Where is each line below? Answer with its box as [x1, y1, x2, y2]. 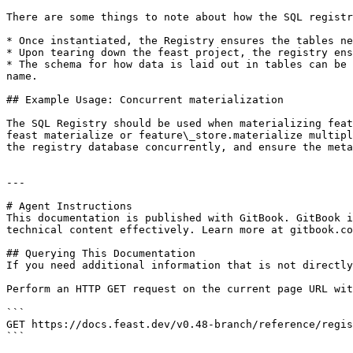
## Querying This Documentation [6, 247, 195, 259]
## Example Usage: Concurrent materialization [6, 94, 284, 106]
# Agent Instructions [6, 200, 132, 212]
